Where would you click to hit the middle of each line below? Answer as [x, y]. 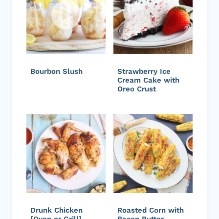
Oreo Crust [137, 89]
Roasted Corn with [151, 210]
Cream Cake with [148, 80]
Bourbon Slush [56, 71]
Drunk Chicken [56, 210]
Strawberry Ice [144, 71]
